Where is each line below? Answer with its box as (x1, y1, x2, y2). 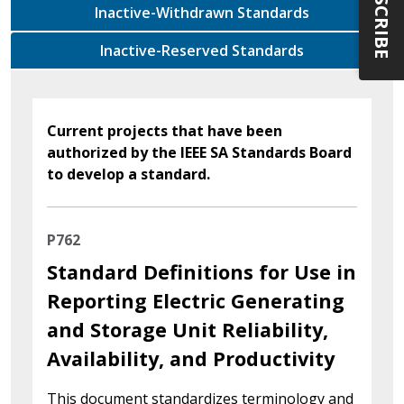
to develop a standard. (47, 163, 210, 184)
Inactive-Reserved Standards (232, 40, 304, 60)
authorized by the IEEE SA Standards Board (47, 142, 352, 162)
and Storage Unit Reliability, (47, 316, 328, 343)
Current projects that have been (47, 120, 282, 141)
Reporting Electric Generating (47, 287, 344, 314)
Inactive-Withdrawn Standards (237, 2, 309, 23)
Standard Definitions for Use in (47, 258, 356, 285)
